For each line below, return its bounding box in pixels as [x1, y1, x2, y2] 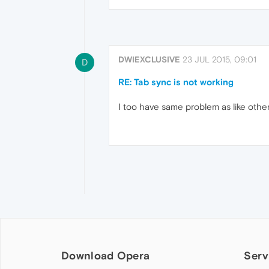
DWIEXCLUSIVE [118, 55, 180, 65]
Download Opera [61, 249, 150, 262]
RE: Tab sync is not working [118, 77, 234, 88]
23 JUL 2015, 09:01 [183, 55, 256, 65]
